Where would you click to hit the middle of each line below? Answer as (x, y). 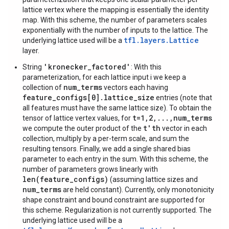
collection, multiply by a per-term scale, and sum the (106, 139)
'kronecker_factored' (87, 67)
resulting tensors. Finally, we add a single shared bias (107, 149)
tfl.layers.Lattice (161, 40)
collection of (43, 87)
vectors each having (135, 87)
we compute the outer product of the (83, 128)
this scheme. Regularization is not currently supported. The (117, 210)
